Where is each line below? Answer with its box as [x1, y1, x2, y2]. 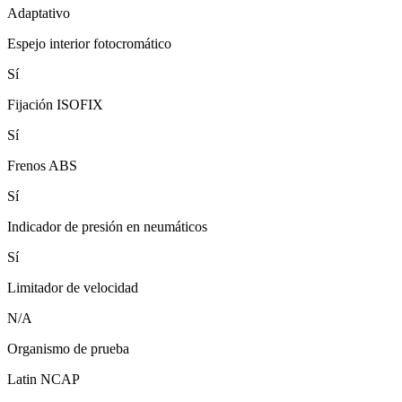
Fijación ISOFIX [7, 97, 103, 113]
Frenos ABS [7, 158, 77, 174]
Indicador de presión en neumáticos [7, 219, 207, 235]
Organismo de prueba [7, 341, 129, 357]
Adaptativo [7, 5, 70, 22]
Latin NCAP [7, 371, 80, 388]
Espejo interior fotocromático [7, 36, 171, 52]
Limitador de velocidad [7, 280, 138, 296]
